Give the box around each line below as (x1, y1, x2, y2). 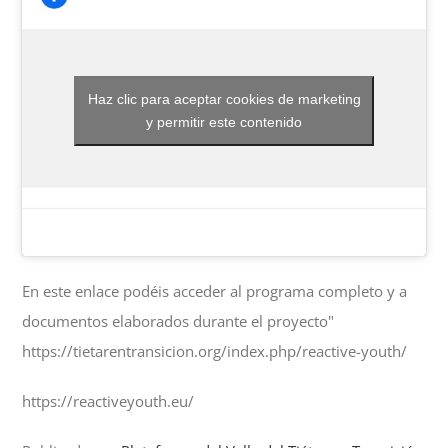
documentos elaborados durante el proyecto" (22, 311, 335, 332)
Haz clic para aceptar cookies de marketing (87, 91, 361, 108)
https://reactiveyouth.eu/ (22, 391, 195, 412)
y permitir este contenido (146, 114, 302, 131)
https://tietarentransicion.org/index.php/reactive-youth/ (22, 341, 408, 362)
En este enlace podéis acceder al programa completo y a (22, 281, 408, 302)
